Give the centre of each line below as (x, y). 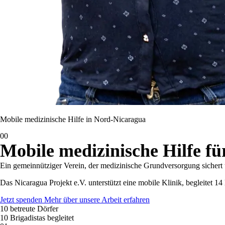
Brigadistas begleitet (42, 218)
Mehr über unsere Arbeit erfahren (97, 200)
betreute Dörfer (34, 209)
